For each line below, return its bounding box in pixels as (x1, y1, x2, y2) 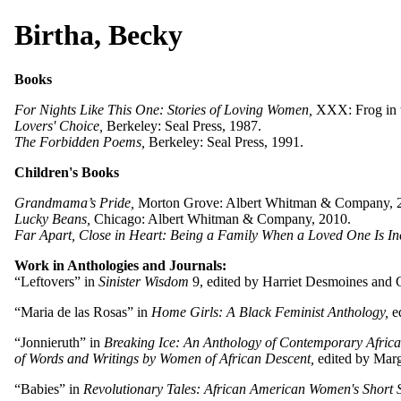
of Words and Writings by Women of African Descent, (14, 350, 314, 366)
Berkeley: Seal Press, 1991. (145, 133, 303, 149)
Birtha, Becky (14, 19, 183, 52)
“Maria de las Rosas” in (14, 303, 151, 320)
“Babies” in (14, 380, 83, 397)
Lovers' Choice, (14, 117, 103, 133)
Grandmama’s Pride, (14, 194, 134, 210)
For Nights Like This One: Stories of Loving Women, (14, 101, 312, 117)
